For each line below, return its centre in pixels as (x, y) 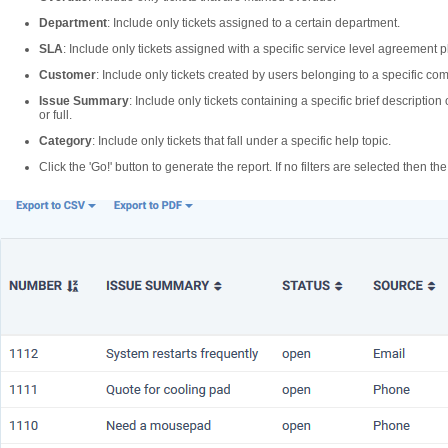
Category (65, 141)
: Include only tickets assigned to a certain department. (253, 23)
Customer (67, 75)
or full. (55, 115)
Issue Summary (84, 101)
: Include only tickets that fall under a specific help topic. (241, 141)
